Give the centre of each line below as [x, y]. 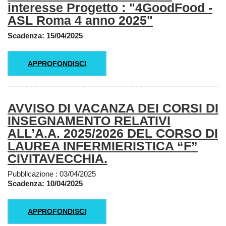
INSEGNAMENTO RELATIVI [89, 121]
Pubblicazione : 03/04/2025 [52, 174]
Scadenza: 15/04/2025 [45, 35]
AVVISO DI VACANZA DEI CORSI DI [113, 108]
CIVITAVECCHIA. [58, 159]
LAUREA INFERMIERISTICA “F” [103, 146]
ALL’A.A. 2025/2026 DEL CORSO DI [113, 133]
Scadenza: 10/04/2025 [45, 183]
